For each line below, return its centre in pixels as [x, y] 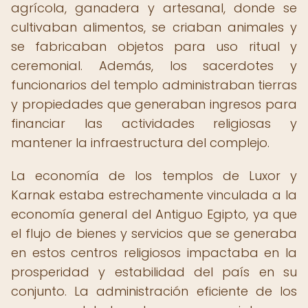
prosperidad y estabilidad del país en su [154, 272]
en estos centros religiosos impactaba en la [154, 253]
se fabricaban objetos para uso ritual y [154, 46]
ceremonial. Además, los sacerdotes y [154, 66]
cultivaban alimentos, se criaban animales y [154, 27]
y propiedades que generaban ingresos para [154, 104]
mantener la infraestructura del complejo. [140, 143]
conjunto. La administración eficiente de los [154, 291]
